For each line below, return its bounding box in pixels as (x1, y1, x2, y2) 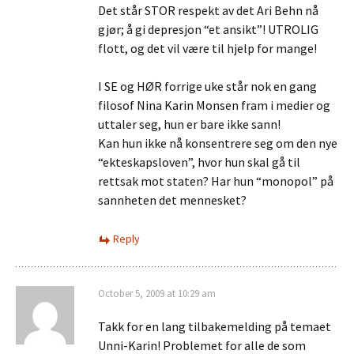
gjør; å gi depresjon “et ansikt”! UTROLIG (98, 21, 318, 37)
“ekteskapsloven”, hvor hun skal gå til (98, 154, 300, 170)
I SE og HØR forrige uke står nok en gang (98, 78, 317, 94)
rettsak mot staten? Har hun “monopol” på (98, 173, 333, 189)
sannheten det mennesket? (98, 192, 247, 208)
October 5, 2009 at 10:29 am (98, 287, 216, 300)
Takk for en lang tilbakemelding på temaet (98, 318, 331, 334)
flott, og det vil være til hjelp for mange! (98, 40, 317, 56)
